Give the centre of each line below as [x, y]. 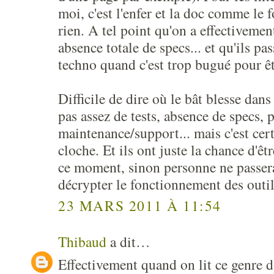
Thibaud [82, 241]
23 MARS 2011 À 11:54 [140, 205]
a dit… [128, 241]
